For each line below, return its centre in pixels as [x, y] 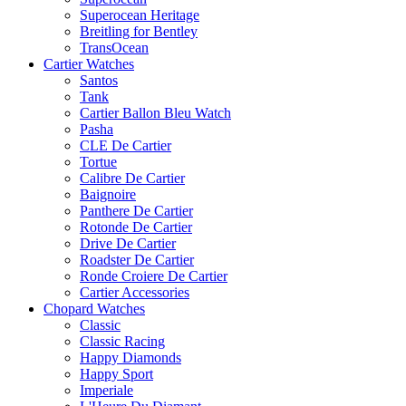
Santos [99, 80]
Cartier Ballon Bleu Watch [155, 112]
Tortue [98, 161]
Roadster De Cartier [137, 259]
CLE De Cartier [126, 145]
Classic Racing [122, 341]
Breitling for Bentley [139, 31]
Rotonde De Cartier [136, 227]
